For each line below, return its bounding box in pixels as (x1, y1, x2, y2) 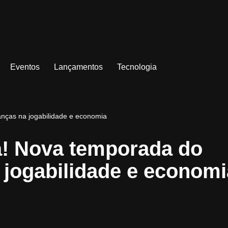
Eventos (10, 63, 40, 72)
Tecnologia (117, 63, 157, 72)
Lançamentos (53, 63, 103, 72)
